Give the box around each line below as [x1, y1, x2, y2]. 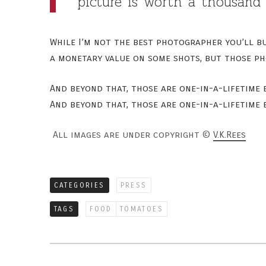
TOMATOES [119, 205, 163, 213]
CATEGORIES [53, 181, 105, 189]
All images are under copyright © [52, 129, 210, 140]
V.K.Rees [213, 129, 246, 140]
